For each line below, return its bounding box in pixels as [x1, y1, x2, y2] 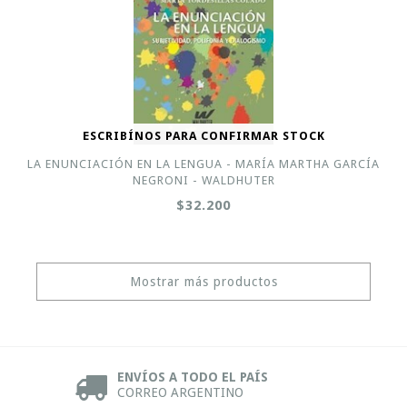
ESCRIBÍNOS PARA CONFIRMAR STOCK [82, 129, 325, 143]
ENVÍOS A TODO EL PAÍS [117, 370, 268, 384]
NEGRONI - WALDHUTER [132, 174, 275, 187]
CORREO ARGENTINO [117, 385, 243, 400]
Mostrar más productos [129, 274, 278, 289]
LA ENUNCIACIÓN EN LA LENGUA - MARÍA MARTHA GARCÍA [27, 157, 380, 171]
